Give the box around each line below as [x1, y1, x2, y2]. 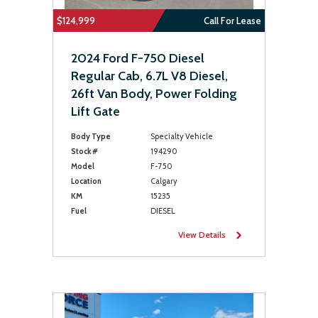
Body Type [71, 131, 111, 141]
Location [71, 176, 102, 186]
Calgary [150, 176, 177, 186]
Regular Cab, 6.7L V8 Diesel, [71, 68, 228, 84]
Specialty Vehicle [150, 131, 213, 141]
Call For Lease [204, 15, 261, 26]
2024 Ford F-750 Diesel [71, 50, 204, 66]
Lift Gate [71, 104, 120, 119]
